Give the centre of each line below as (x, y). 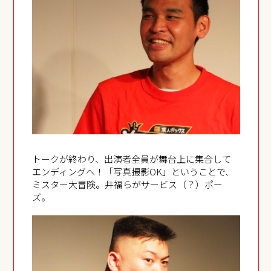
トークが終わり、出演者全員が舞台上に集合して (132, 158)
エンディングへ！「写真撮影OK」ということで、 (133, 171)
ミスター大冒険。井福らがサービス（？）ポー (128, 184)
